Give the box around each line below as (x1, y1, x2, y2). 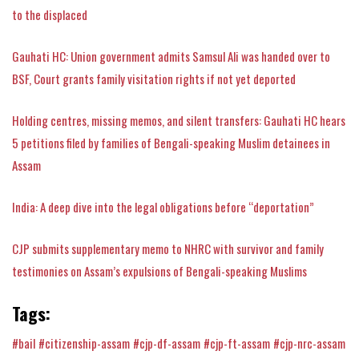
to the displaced (12, 5, 87, 23)
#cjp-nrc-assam (273, 333, 345, 352)
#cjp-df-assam (133, 333, 200, 352)
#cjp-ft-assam (204, 333, 270, 352)
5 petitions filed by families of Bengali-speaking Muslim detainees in (12, 133, 330, 151)
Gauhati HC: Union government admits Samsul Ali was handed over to (12, 46, 330, 65)
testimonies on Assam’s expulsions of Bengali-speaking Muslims (12, 261, 307, 280)
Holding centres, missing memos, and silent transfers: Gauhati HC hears (12, 111, 345, 129)
